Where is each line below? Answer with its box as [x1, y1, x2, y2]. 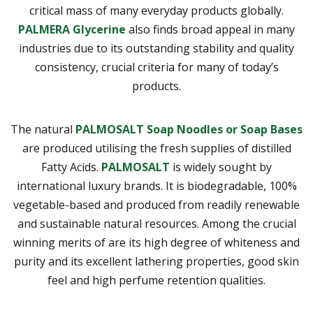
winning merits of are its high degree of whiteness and [13, 235, 300, 251]
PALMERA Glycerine [18, 22, 126, 38]
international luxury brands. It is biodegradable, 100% [16, 178, 297, 194]
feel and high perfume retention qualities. [48, 272, 265, 289]
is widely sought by [170, 159, 272, 175]
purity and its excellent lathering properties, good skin [14, 254, 299, 270]
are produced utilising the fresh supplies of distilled [22, 140, 291, 156]
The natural [10, 122, 75, 138]
